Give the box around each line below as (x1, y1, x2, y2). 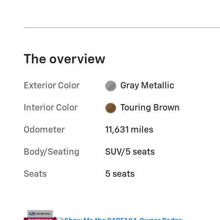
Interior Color (24, 103, 78, 112)
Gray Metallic (120, 81, 174, 90)
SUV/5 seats (105, 147, 155, 157)
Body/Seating (24, 147, 80, 157)
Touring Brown (120, 103, 180, 112)
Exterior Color (24, 81, 80, 90)
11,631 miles (105, 125, 154, 135)
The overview (24, 53, 106, 66)
